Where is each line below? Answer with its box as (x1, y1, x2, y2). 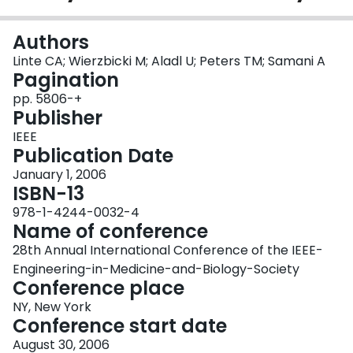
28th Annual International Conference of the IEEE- (13, 241, 323, 260)
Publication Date (13, 143, 173, 169)
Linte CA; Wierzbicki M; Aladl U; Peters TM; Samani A (13, 52, 325, 71)
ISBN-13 (13, 180, 84, 207)
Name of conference (13, 218, 208, 245)
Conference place (13, 275, 184, 302)
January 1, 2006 (13, 165, 106, 184)
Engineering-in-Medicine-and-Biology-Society (13, 260, 299, 279)
